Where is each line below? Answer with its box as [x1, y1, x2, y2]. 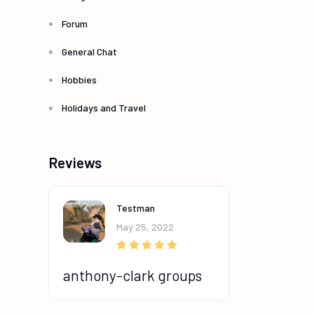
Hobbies [62, 74, 97, 86]
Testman [116, 202, 155, 214]
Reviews [48, 153, 102, 172]
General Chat [62, 46, 117, 58]
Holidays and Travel [62, 102, 146, 114]
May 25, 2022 [116, 221, 174, 233]
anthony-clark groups [63, 266, 202, 285]
